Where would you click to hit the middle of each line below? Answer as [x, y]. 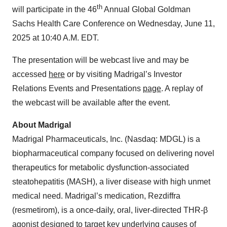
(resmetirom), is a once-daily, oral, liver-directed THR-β [110, 210]
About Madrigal [42, 125]
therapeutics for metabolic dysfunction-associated [101, 168]
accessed [30, 74]
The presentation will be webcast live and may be [101, 60]
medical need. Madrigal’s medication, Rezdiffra [96, 196]
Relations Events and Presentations [78, 89]
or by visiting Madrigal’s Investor [123, 74]
